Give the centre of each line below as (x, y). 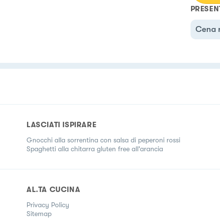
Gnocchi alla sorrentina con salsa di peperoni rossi (103, 140)
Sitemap (39, 213)
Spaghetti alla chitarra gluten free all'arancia (95, 149)
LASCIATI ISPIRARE (62, 124)
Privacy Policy (48, 205)
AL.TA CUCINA (54, 189)
